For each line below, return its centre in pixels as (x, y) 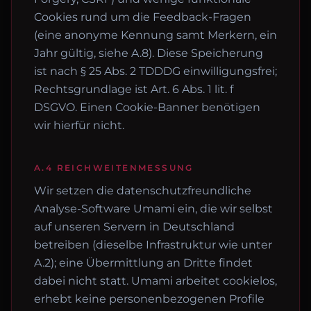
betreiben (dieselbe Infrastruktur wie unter (153, 245)
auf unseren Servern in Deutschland (134, 227)
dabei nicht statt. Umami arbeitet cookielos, (155, 281)
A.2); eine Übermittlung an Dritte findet (143, 263)
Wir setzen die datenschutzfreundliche (143, 191)
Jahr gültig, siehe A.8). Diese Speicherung (149, 53)
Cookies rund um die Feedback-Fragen (143, 17)
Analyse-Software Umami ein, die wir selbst (153, 209)
